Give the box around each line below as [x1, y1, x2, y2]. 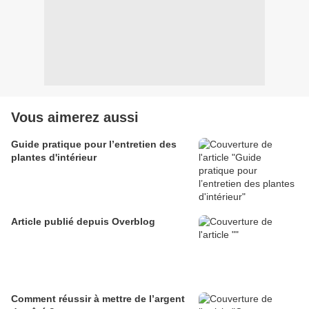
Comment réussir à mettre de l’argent [11, 293, 185, 305]
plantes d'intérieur [11, 152, 97, 163]
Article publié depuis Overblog [112, 216, 155, 228]
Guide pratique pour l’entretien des [11, 139, 177, 150]
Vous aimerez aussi [11, 110, 139, 126]
